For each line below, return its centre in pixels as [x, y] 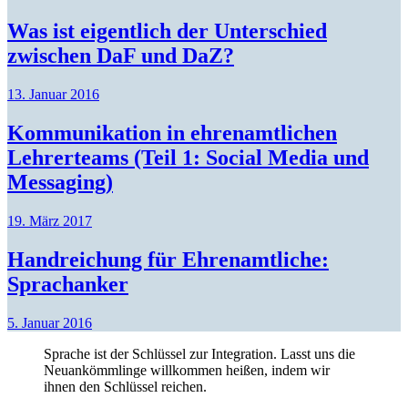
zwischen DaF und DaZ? [121, 55]
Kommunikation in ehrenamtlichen [172, 133]
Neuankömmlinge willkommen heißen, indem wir [187, 370]
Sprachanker [68, 284]
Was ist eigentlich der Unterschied [167, 31]
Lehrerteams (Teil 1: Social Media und [188, 157]
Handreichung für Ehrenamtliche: [168, 259]
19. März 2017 [50, 220]
